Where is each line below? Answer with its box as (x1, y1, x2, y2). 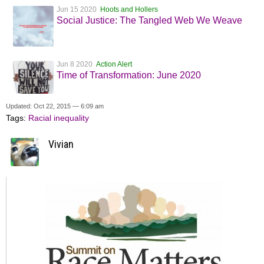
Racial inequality (28, 113, 89, 123)
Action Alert (96, 60, 132, 69)
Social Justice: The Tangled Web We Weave (57, 15, 242, 26)
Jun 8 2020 (57, 60, 96, 69)
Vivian (48, 138, 74, 151)
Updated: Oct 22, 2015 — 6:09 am (6, 103, 104, 110)
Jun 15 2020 (57, 5, 100, 14)
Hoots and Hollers (100, 5, 158, 14)
